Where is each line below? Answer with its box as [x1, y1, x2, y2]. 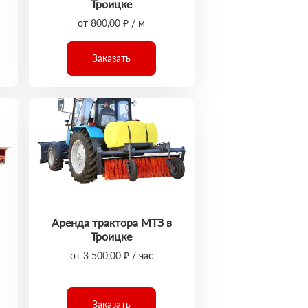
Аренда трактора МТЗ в [51, 216, 172, 229]
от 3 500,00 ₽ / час [69, 250, 153, 261]
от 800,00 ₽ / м [78, 17, 146, 29]
